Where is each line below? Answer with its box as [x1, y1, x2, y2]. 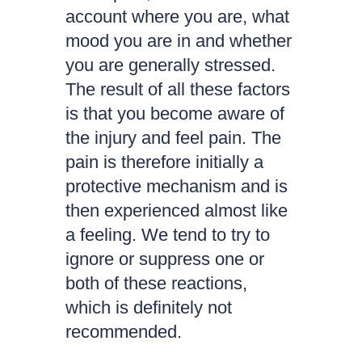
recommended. [65, 322, 182, 342]
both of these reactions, [65, 273, 247, 293]
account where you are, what [65, 6, 289, 27]
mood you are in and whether [65, 31, 292, 51]
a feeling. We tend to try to [65, 225, 270, 245]
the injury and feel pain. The [65, 128, 281, 148]
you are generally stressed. [65, 55, 276, 75]
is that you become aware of [65, 103, 284, 124]
